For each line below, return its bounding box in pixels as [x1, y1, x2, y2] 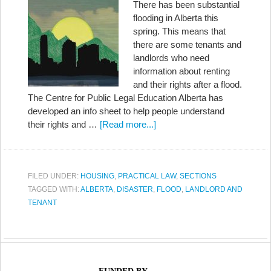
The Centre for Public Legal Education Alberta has [28, 93, 223, 103]
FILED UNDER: [28, 172, 80, 180]
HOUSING [80, 172, 114, 180]
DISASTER [117, 185, 153, 194]
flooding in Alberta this [133, 13, 218, 23]
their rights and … [28, 119, 100, 129]
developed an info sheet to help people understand [28, 106, 224, 116]
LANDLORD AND [185, 185, 243, 194]
